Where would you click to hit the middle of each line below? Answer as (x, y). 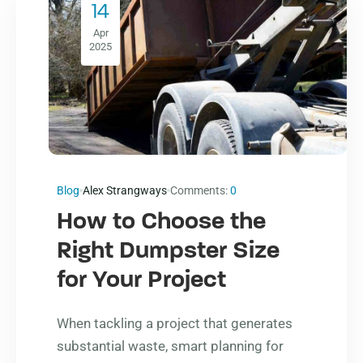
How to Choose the (161, 222)
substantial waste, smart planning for (170, 346)
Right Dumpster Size (168, 251)
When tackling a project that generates (175, 323)
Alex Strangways (125, 190)
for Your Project (141, 280)
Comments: (200, 190)
